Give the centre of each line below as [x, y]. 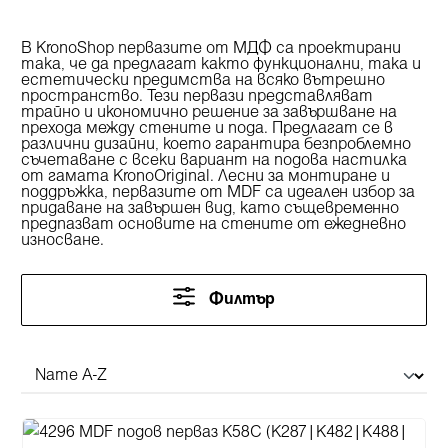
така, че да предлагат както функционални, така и [221, 65]
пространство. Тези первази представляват [197, 97]
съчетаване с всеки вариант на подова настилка [214, 161]
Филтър [241, 300]
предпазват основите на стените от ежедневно [213, 225]
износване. [62, 241]
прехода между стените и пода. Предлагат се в [207, 129]
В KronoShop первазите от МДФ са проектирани [211, 49]
